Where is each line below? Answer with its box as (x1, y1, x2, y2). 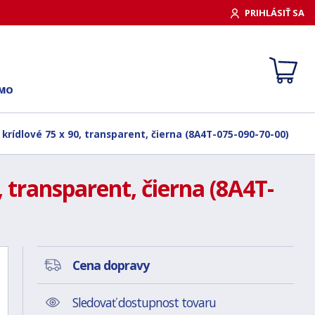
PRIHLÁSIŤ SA (245, 6, 304, 19)
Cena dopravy (72, 257, 149, 274)
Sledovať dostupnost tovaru (72, 294, 216, 311)
